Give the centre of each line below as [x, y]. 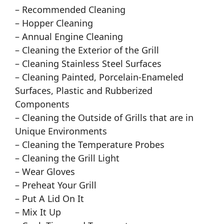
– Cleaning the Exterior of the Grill [87, 50]
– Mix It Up [38, 212]
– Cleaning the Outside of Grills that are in [104, 118]
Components [42, 104]
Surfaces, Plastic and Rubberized [84, 91]
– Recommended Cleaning [70, 10]
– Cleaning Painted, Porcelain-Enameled [99, 77]
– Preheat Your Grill [56, 185]
